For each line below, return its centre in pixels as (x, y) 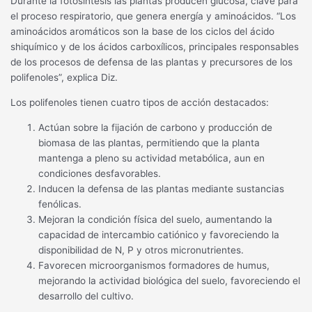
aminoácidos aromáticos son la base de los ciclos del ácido (143, 32)
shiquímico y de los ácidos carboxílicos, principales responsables (155, 47)
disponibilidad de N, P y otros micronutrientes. (141, 250)
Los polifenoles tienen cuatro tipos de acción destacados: (140, 102)
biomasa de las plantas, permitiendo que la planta (149, 142)
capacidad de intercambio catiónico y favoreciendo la (159, 234)
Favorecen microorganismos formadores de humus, (154, 265)
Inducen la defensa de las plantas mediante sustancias (162, 188)
